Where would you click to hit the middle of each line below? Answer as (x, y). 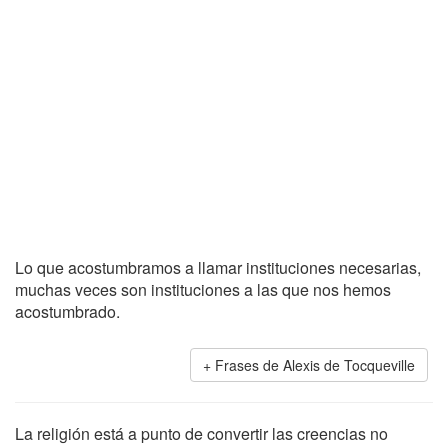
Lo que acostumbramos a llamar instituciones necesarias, (218, 267)
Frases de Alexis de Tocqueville (315, 365)
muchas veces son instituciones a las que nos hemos (203, 289)
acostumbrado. (67, 311)
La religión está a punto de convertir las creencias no (201, 433)
